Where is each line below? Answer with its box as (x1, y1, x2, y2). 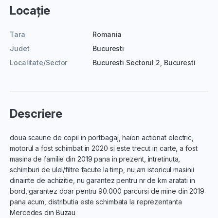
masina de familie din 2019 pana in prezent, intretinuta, (10, 154, 181, 163)
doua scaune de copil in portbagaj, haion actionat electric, (10, 133, 194, 142)
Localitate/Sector (10, 58, 68, 67)
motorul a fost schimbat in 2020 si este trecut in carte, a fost (10, 144, 198, 152)
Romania (92, 30, 122, 38)
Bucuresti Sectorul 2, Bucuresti (92, 58, 196, 67)
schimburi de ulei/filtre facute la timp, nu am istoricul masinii (10, 165, 194, 174)
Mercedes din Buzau (10, 208, 76, 217)
